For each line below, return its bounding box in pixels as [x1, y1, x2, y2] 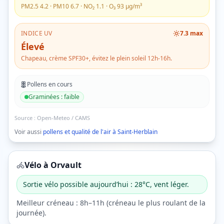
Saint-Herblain [117, 127, 157, 136]
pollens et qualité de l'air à [43, 127, 117, 136]
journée [16, 208, 42, 217]
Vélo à [24, 159, 50, 170]
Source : [14, 114, 37, 121]
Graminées [28, 92, 59, 101]
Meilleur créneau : [16, 198, 80, 207]
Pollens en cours [27, 80, 72, 88]
